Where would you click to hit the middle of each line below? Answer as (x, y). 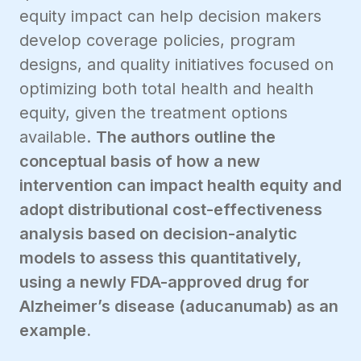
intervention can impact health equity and (180, 186)
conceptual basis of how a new (140, 162)
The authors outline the (186, 137)
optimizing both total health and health (166, 89)
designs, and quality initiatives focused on (176, 65)
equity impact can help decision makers (170, 17)
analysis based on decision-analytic (158, 234)
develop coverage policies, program (158, 41)
